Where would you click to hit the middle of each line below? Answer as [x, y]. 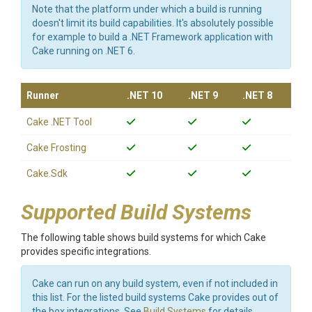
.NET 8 [257, 95]
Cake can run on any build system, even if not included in [155, 283]
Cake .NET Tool [59, 122]
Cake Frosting [56, 148]
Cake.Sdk [47, 173]
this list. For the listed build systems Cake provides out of [155, 297]
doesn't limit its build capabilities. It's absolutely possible [153, 23]
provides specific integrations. [86, 251]
